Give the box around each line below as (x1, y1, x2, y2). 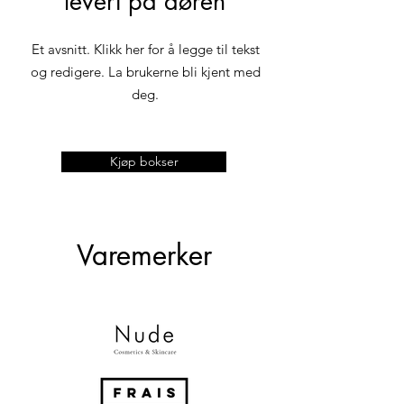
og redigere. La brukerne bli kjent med (30, 63, 261, 80)
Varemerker (77, 237, 212, 273)
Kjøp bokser (109, 153, 179, 170)
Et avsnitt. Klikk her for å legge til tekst (31, 41, 260, 58)
